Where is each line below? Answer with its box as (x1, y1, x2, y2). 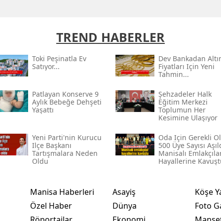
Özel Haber (30, 200, 72, 211)
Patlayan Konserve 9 (32, 89, 99, 99)
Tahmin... (158, 69, 189, 79)
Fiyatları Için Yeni (158, 61, 215, 71)
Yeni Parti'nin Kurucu (32, 132, 102, 142)
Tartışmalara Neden (32, 148, 98, 158)
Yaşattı (32, 105, 54, 114)
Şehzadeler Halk (158, 89, 212, 99)
